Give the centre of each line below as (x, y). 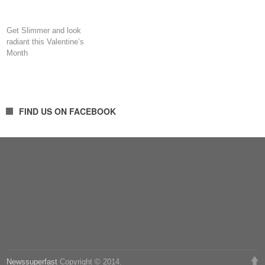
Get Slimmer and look (44, 31)
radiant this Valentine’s (46, 42)
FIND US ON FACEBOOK (67, 112)
